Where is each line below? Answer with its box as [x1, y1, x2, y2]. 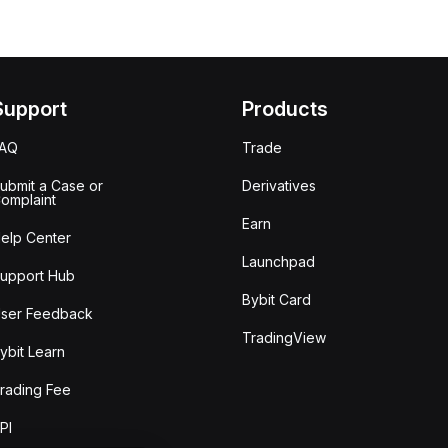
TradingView [242, 329, 327, 346]
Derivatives [242, 177, 317, 194]
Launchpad [242, 253, 316, 270]
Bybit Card [242, 291, 312, 308]
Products [242, 97, 329, 121]
